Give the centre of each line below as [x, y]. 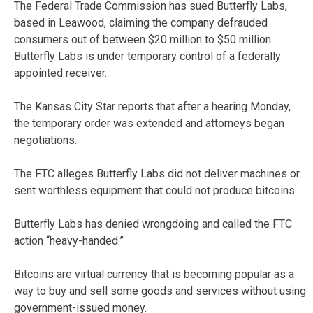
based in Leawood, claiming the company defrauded [141, 22]
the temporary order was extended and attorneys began [149, 123]
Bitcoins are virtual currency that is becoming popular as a [154, 274]
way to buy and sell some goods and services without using [160, 291]
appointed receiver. [60, 73]
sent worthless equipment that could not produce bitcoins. [155, 190]
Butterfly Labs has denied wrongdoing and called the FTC [153, 224]
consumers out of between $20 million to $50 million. [144, 39]
